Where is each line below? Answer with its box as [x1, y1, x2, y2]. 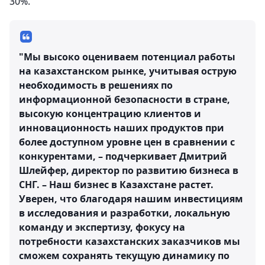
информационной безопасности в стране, [19, 93, 230, 106]
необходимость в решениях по [19, 79, 173, 92]
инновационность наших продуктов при [19, 121, 224, 134]
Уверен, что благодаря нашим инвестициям [19, 192, 243, 205]
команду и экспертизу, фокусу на [19, 221, 185, 234]
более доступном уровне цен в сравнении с [19, 135, 235, 148]
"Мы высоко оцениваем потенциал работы [19, 50, 235, 63]
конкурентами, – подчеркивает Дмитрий [19, 150, 227, 163]
